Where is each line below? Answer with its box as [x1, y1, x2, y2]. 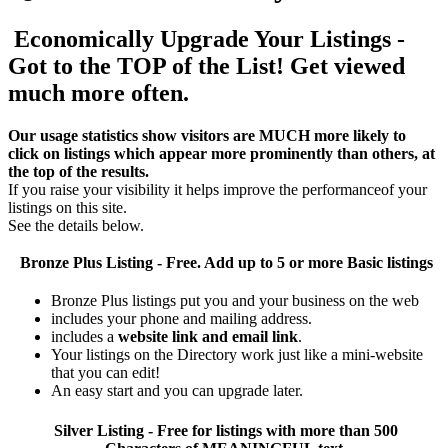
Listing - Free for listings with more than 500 [93, 421, 398, 439]
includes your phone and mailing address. [51, 309, 312, 327]
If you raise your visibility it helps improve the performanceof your [8, 180, 427, 198]
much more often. [8, 79, 189, 106]
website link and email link [118, 327, 298, 345]
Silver [50, 421, 93, 439]
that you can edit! [51, 363, 160, 381]
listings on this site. [8, 198, 127, 216]
